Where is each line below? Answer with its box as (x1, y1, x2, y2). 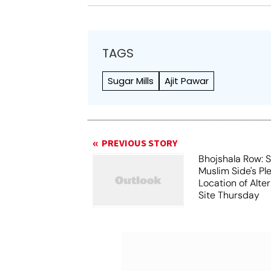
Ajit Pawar (165, 74, 209, 87)
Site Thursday (198, 189, 260, 201)
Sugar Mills (108, 74, 154, 87)
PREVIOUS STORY (102, 137, 178, 150)
